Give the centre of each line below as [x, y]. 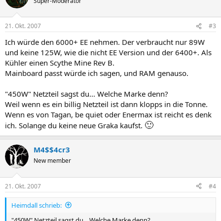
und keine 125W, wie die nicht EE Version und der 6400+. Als [108, 53]
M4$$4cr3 [52, 150]
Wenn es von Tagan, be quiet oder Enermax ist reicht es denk [108, 115]
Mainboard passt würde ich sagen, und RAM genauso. [97, 73]
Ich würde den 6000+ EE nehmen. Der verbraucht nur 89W [105, 42]
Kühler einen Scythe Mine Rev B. [60, 63]
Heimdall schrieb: [37, 205]
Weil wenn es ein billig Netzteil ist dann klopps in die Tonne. [106, 104]
